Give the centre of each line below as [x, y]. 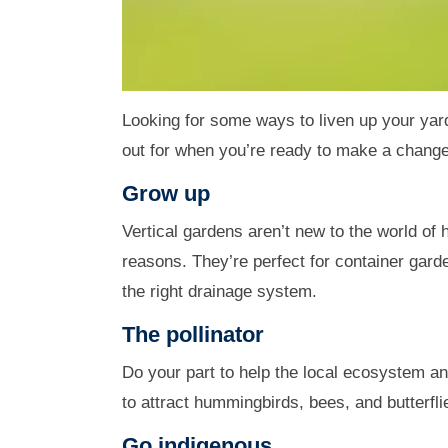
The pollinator [193, 334]
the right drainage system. [219, 291]
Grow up [166, 193]
